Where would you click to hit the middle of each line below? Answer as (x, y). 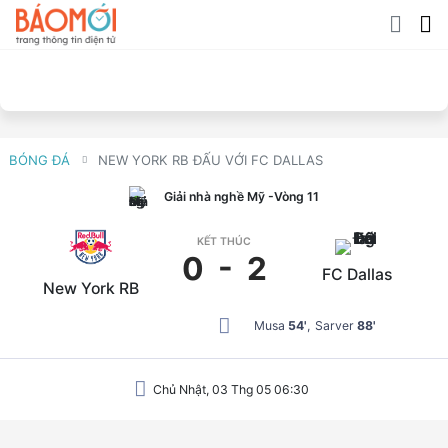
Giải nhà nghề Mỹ (214, 197)
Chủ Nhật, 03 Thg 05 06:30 (230, 390)
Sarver (335, 326)
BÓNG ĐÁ (39, 159)
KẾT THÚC (224, 242)
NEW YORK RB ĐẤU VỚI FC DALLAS (210, 159)
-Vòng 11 (293, 197)
